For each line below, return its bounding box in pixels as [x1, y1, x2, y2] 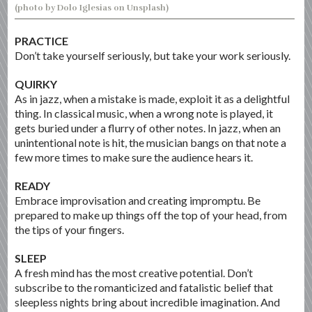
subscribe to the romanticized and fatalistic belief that [15, 280, 274, 294]
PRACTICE [15, 33, 69, 47]
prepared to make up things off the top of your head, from [15, 208, 288, 221]
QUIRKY [15, 77, 58, 91]
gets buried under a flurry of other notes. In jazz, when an [15, 120, 281, 134]
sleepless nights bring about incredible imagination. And [15, 295, 281, 309]
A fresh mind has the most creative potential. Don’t [15, 265, 253, 279]
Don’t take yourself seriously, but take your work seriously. [15, 48, 291, 62]
